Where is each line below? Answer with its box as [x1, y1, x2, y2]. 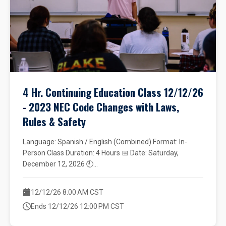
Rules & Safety [23, 114, 86, 129]
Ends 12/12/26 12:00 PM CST [31, 202, 124, 210]
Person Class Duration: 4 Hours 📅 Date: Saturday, [23, 149, 179, 157]
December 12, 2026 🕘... [23, 160, 98, 168]
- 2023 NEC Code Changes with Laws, [23, 99, 179, 115]
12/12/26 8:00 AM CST [31, 188, 103, 196]
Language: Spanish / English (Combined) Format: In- [23, 138, 187, 146]
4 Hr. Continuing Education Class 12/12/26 [23, 84, 203, 100]
